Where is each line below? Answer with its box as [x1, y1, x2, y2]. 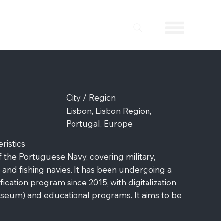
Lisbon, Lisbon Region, [66, 105, 151, 116]
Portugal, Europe [66, 118, 133, 129]
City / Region [66, 92, 116, 103]
